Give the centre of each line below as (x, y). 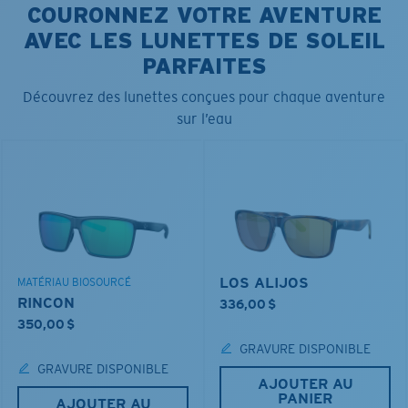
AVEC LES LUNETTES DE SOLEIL (204, 40)
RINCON (46, 302)
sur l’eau (204, 118)
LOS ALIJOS (264, 282)
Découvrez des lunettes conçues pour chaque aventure (204, 97)
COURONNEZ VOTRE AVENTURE (204, 15)
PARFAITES (204, 66)
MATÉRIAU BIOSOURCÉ (74, 282)
